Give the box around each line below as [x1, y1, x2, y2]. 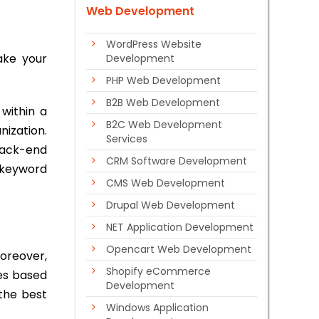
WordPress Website [106, 37, 202, 51]
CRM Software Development [106, 154, 247, 168]
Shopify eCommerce [106, 264, 211, 278]
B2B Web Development [106, 95, 220, 110]
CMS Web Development [106, 176, 225, 190]
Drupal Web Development [106, 198, 235, 212]
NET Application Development [106, 220, 253, 234]
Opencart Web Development [106, 242, 251, 256]
